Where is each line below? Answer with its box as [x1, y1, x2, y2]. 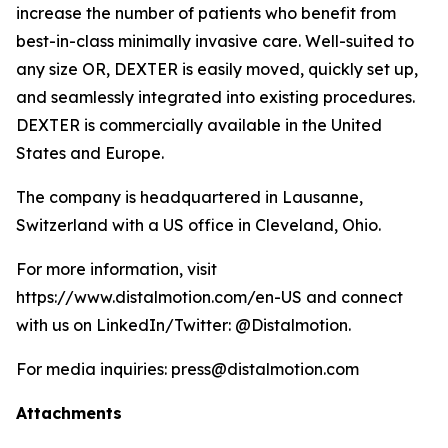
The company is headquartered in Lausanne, [16, 187, 363, 207]
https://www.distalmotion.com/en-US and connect [16, 287, 403, 307]
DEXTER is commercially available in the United [16, 115, 382, 135]
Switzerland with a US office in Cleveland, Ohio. [16, 215, 381, 235]
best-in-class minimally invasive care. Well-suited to [16, 31, 414, 51]
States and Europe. [16, 143, 164, 163]
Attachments [16, 403, 122, 423]
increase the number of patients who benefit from [16, 3, 396, 23]
